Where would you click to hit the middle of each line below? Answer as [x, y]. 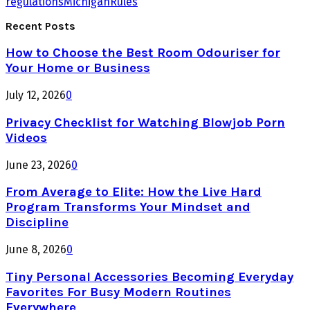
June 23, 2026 [38, 165]
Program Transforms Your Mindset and [128, 207]
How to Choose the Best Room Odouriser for [143, 53]
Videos [26, 137]
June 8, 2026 [36, 249]
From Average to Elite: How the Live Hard [134, 192]
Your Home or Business [78, 68]
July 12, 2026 [36, 95]
